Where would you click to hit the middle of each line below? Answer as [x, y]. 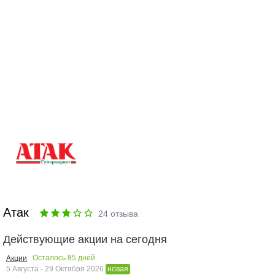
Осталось [50, 258]
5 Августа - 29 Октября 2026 [56, 269]
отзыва [123, 213]
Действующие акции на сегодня [85, 239]
